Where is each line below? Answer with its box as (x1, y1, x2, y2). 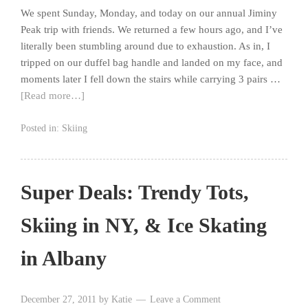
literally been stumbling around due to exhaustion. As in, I (21, 41, 270, 52)
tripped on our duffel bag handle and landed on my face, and (21, 57, 283, 69)
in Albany (21, 247, 107, 270)
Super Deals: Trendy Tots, (21, 181, 249, 204)
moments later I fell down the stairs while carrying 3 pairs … (21, 74, 280, 85)
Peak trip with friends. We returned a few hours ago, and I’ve (21, 24, 283, 36)
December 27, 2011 (21, 294, 96, 305)
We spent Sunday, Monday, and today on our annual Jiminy (21, 8, 277, 19)
